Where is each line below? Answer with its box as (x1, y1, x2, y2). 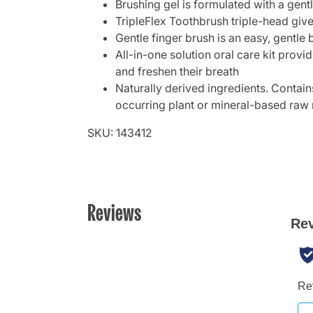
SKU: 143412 (87, 126, 152, 140)
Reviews (87, 196, 141, 228)
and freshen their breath (115, 64, 239, 79)
